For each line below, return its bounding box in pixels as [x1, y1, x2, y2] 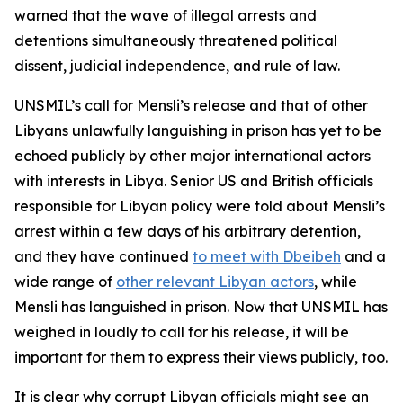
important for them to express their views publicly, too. [14, 348, 388, 366]
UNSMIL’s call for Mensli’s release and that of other [14, 96, 368, 114]
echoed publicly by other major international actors [14, 147, 371, 165]
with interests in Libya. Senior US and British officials [14, 172, 373, 190]
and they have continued [14, 247, 193, 265]
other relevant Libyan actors [116, 273, 314, 291]
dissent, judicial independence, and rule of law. [14, 57, 340, 75]
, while [314, 273, 357, 291]
